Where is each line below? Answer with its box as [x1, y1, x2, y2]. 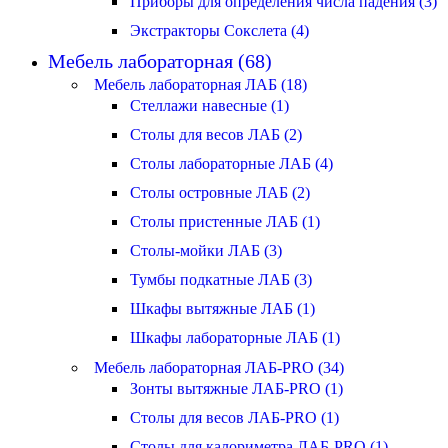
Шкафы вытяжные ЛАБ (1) [130, 300, 315, 317]
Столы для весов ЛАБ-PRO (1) [130, 409, 339, 426]
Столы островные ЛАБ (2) [130, 184, 310, 201]
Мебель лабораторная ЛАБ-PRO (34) [94, 359, 344, 376]
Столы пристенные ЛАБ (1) [130, 213, 320, 230]
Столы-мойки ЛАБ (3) [130, 242, 282, 259]
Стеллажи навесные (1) [130, 97, 289, 114]
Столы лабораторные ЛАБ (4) [130, 155, 333, 172]
